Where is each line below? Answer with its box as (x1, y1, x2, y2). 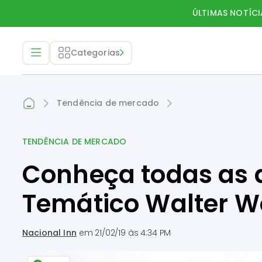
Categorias (70, 46, 120, 58)
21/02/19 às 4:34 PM (95, 227, 171, 239)
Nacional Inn (22, 227, 77, 239)
